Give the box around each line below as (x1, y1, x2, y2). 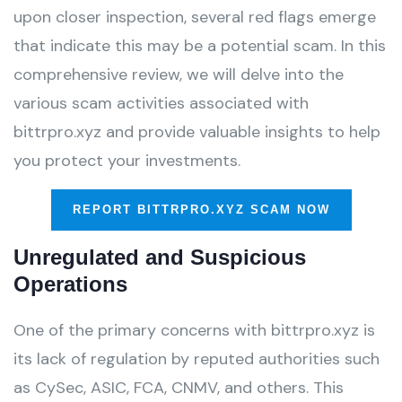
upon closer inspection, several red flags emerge (13, 6, 376, 29)
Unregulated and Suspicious (13, 245, 306, 270)
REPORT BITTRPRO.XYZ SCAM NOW (72, 203, 330, 217)
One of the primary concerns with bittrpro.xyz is (13, 319, 375, 342)
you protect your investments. (13, 150, 240, 172)
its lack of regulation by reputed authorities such (13, 348, 380, 371)
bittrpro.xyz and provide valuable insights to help (13, 121, 380, 144)
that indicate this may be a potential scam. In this (13, 35, 386, 57)
